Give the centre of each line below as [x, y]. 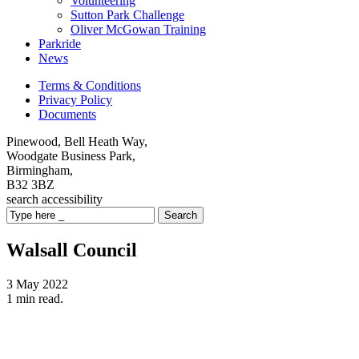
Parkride [60, 44]
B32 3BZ [30, 185]
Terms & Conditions [90, 85]
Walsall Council [72, 250]
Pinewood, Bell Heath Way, [77, 141]
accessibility [72, 199]
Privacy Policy [75, 100]
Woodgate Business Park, [71, 156]
